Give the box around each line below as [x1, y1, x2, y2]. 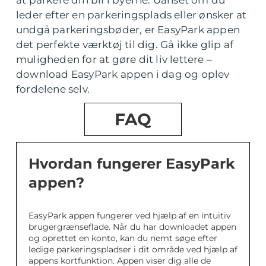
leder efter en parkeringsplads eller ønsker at [16, 9, 247, 21]
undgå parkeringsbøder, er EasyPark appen [16, 24, 240, 36]
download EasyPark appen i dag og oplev [16, 68, 230, 80]
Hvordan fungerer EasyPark [28, 155, 235, 172]
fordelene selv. [16, 83, 90, 95]
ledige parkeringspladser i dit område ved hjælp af [28, 244, 237, 255]
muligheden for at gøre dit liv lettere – [16, 53, 213, 65]
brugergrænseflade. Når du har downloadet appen [28, 221, 236, 232]
